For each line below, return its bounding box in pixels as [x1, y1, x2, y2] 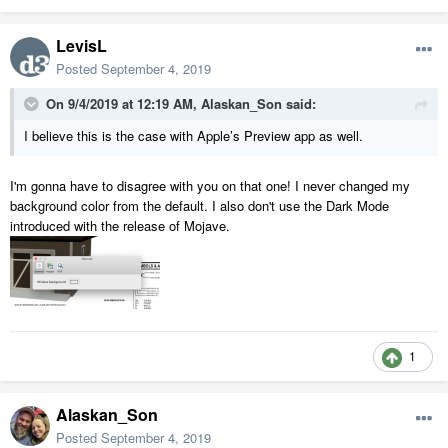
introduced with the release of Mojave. [10, 216, 230, 236]
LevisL [56, 34, 107, 58]
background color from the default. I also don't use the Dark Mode [10, 196, 389, 216]
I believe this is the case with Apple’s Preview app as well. [24, 126, 363, 146]
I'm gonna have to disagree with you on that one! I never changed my [10, 176, 410, 196]
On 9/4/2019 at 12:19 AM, [46, 94, 201, 114]
